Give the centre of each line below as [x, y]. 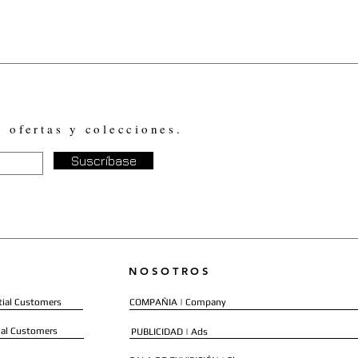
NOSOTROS [170, 271]
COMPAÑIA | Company [178, 302]
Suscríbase [103, 161]
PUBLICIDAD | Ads [169, 332]
